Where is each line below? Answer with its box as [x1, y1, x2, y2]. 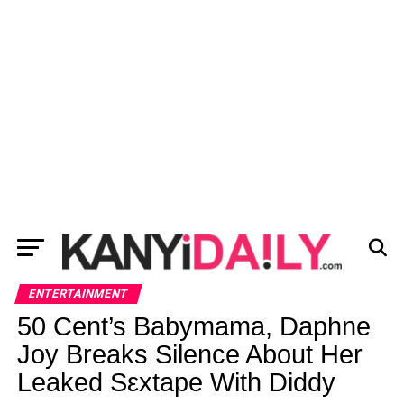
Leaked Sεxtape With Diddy [16, 368, 335, 397]
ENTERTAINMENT [26, 287, 130, 300]
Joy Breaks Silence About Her [16, 340, 363, 369]
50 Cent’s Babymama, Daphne [16, 312, 371, 341]
